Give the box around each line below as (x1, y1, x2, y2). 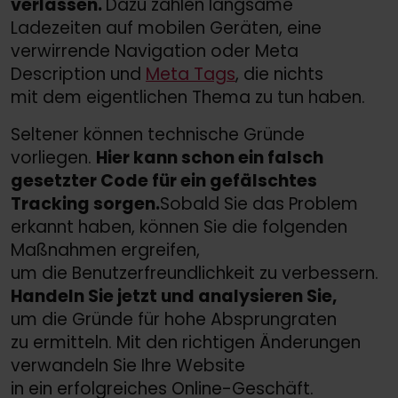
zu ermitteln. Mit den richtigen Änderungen (11, 330, 361, 354)
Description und (11, 61, 146, 86)
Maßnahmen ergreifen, (11, 237, 200, 262)
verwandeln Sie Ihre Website (11, 353, 245, 378)
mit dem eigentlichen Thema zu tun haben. (11, 84, 365, 109)
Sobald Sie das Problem (160, 191, 358, 216)
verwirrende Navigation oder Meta (11, 38, 298, 63)
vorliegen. (11, 145, 96, 170)
